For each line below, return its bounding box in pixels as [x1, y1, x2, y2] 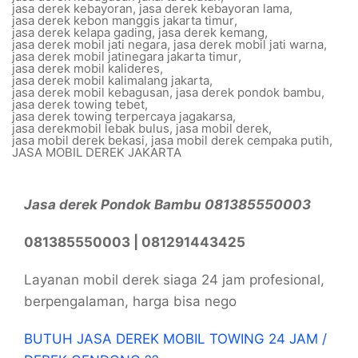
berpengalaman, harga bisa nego [24, 293, 237, 309]
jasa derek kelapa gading [12, 25, 152, 40]
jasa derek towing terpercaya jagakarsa [12, 109, 233, 124]
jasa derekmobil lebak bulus [12, 121, 169, 136]
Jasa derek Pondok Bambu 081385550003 [24, 197, 311, 213]
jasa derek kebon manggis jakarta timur [12, 13, 234, 28]
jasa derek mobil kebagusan [12, 85, 169, 100]
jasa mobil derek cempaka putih [151, 133, 329, 148]
